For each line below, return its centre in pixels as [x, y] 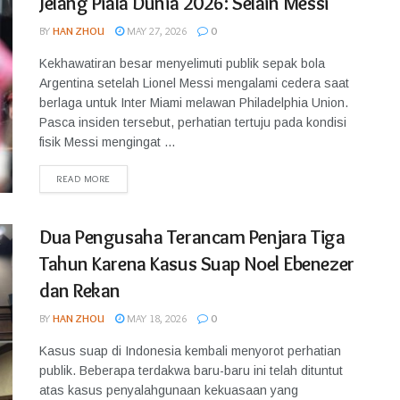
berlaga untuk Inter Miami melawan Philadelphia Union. [194, 103]
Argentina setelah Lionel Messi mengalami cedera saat [194, 83]
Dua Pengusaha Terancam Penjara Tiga [192, 237]
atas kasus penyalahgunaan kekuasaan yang [169, 390]
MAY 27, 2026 [155, 31]
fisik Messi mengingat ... [107, 142]
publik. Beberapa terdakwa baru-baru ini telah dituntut [191, 371]
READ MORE [83, 179]
